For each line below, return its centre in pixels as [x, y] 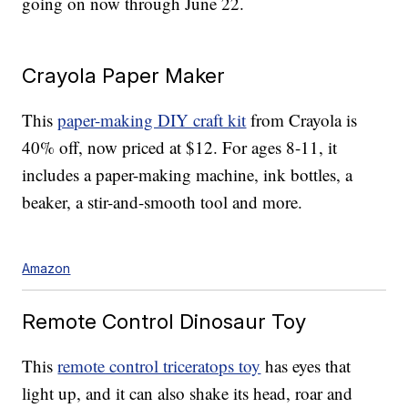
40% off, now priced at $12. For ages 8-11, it [180, 148]
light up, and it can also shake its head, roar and [188, 393]
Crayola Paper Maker [124, 76]
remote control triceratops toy [159, 366]
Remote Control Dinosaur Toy [164, 321]
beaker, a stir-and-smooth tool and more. [163, 202]
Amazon [46, 269]
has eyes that [306, 366]
